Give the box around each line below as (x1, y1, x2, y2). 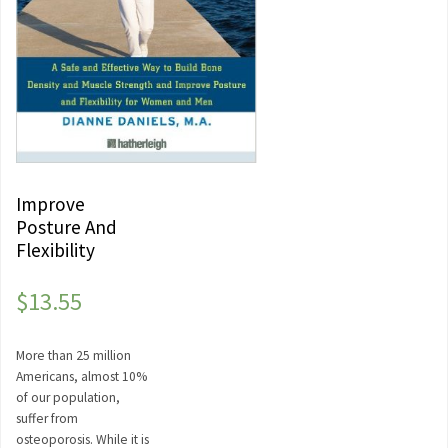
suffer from (16, 410, 78, 428)
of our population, (16, 389, 120, 407)
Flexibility (16, 238, 95, 263)
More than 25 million (16, 347, 131, 365)
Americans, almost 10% (16, 368, 147, 386)
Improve (16, 192, 85, 217)
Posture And (16, 215, 117, 240)
